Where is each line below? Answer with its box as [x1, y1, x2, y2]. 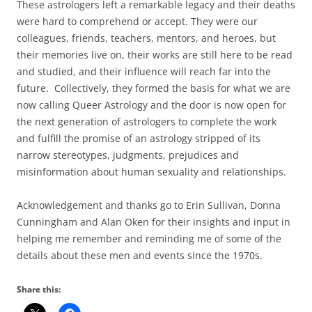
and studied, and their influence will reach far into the [17, 64, 271, 78]
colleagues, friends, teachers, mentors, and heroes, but [17, 31, 276, 45]
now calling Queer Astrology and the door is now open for [17, 97, 286, 111]
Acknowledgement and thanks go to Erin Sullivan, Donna [17, 198, 281, 212]
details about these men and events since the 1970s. [17, 248, 263, 262]
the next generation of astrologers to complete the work [17, 114, 276, 128]
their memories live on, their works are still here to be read [17, 47, 292, 61]
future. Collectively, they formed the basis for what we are [17, 81, 290, 95]
